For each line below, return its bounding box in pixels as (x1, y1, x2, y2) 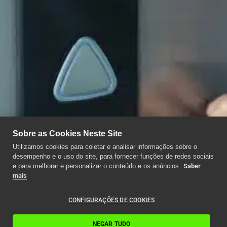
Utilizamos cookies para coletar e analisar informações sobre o (13, 143, 197, 150)
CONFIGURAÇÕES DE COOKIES (68, 196, 155, 204)
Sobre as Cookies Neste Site (13, 129, 122, 138)
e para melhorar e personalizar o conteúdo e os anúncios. (13, 162, 181, 170)
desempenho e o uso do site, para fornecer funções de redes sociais (13, 153, 214, 160)
